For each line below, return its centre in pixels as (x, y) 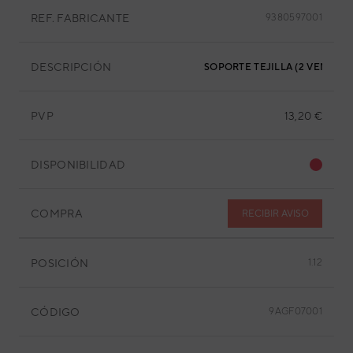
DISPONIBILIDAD (78, 164)
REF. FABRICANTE (80, 18)
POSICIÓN (60, 263)
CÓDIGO (56, 312)
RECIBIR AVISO (275, 213)
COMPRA (57, 213)
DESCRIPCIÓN (71, 67)
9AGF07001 (295, 311)
